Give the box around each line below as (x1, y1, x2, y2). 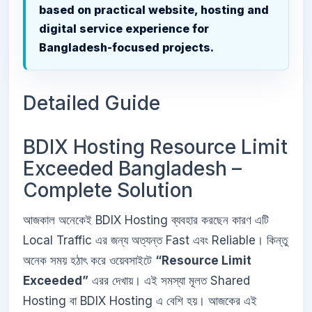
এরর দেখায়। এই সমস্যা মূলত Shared (88, 274, 250, 288)
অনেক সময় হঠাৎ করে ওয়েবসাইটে (23, 253, 155, 268)
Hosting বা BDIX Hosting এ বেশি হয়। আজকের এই (23, 294, 257, 309)
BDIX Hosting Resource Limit (23, 134, 288, 159)
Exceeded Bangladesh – (23, 156, 242, 180)
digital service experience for (39, 22, 210, 36)
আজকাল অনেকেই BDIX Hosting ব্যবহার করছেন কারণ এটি (23, 213, 269, 228)
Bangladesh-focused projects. (39, 40, 214, 55)
